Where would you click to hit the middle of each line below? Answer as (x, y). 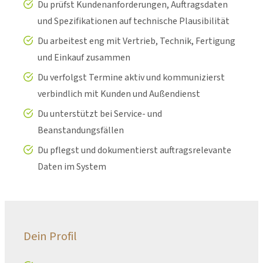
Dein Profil (50, 236)
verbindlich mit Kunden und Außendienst (119, 94)
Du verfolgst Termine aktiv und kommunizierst (131, 77)
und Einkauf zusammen (84, 57)
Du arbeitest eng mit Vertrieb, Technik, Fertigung (136, 41)
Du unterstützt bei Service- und (100, 114)
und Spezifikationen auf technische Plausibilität (134, 21)
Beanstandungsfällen (81, 130)
